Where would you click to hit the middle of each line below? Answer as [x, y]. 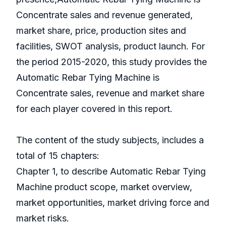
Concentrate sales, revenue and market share [110, 93]
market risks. [43, 218]
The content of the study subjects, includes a [110, 140]
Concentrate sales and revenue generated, [104, 15]
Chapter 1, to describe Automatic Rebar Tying [111, 172]
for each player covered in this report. [94, 109]
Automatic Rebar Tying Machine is [88, 78]
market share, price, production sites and [101, 31]
